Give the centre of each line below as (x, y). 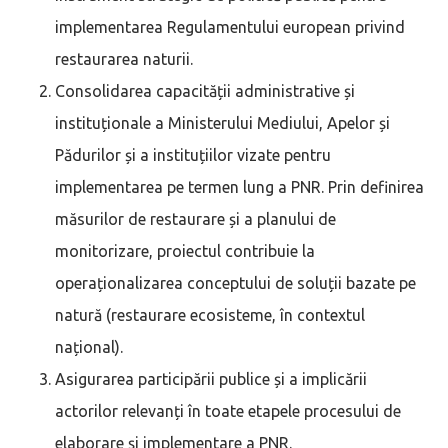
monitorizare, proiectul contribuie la (185, 250)
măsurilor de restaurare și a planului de (195, 218)
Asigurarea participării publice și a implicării (211, 378)
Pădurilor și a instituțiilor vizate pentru (193, 154)
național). (89, 346)
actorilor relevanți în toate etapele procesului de (228, 410)
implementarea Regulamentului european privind (230, 26)
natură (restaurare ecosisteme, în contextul (210, 314)
